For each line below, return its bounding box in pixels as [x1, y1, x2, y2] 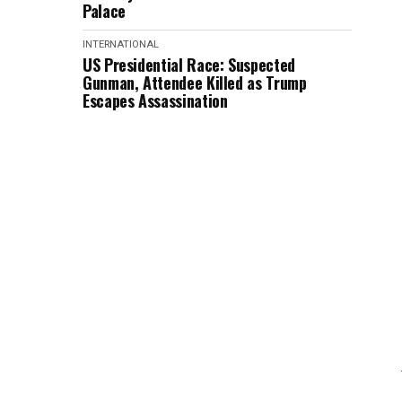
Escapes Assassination [83, 88, 228, 112]
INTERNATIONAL [83, 38, 159, 50]
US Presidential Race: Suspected [83, 52, 295, 76]
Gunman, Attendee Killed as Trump [83, 70, 307, 94]
